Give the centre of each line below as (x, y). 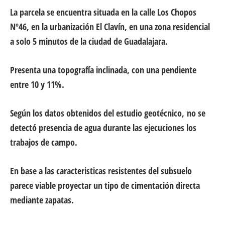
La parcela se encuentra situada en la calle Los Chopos (103, 12)
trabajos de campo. (44, 142)
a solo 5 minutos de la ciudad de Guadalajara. (89, 41)
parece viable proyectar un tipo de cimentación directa (105, 186)
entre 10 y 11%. (37, 85)
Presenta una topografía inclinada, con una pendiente (103, 70)
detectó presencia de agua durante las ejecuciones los (103, 128)
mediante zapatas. (42, 200)
